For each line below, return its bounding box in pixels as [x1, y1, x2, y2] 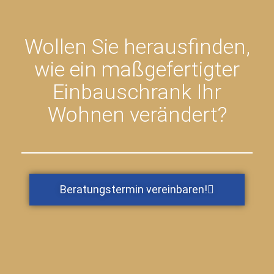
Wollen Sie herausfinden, [24, 34, 250, 59]
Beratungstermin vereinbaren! [60, 183, 207, 196]
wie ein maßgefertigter [34, 57, 240, 81]
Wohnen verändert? [47, 102, 227, 127]
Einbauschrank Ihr [53, 80, 221, 104]
